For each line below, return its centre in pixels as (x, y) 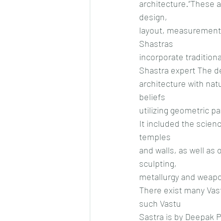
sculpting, (158, 163)
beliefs (152, 96)
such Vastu (160, 203)
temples (155, 136)
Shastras (156, 43)
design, (153, 17)
